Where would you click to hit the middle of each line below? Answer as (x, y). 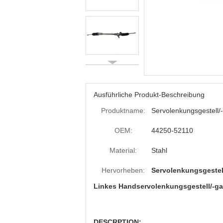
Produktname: (123, 111)
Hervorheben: (123, 170)
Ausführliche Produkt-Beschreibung (149, 95)
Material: (123, 150)
